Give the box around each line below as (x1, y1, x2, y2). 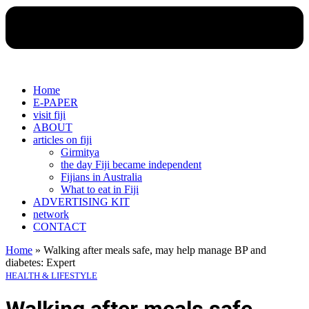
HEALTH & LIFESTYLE (6, 270, 97, 281)
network (33, 208, 69, 220)
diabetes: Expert (6, 256, 75, 268)
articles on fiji (33, 133, 92, 146)
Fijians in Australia (61, 170, 142, 183)
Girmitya (61, 146, 99, 158)
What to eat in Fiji (61, 183, 139, 195)
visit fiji (33, 108, 66, 121)
